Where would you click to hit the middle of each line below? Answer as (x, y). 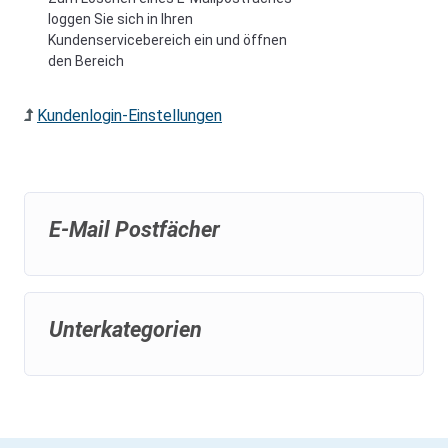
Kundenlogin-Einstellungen (129, 115)
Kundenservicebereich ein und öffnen (167, 40)
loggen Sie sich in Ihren (120, 19)
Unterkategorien (125, 329)
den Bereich (86, 61)
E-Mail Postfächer (134, 229)
